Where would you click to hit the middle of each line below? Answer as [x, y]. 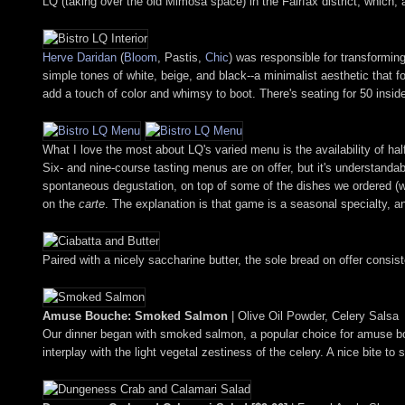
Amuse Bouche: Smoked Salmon [135, 316]
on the [61, 203]
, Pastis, [181, 57]
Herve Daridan [80, 57]
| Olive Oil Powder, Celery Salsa [313, 316]
